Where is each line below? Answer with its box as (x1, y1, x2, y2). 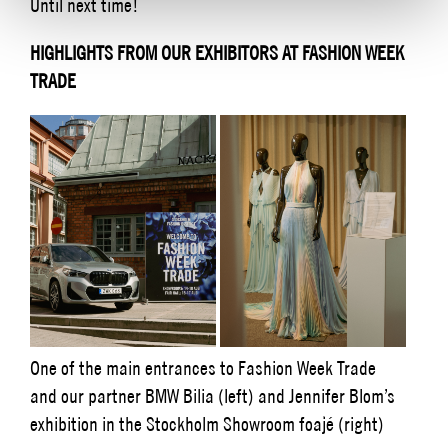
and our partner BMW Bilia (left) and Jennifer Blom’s (30, 384, 395, 408)
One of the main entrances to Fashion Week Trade (30, 356, 376, 380)
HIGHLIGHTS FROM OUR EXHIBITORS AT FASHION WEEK (30, 40, 404, 64)
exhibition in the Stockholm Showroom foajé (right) (30, 412, 384, 436)
